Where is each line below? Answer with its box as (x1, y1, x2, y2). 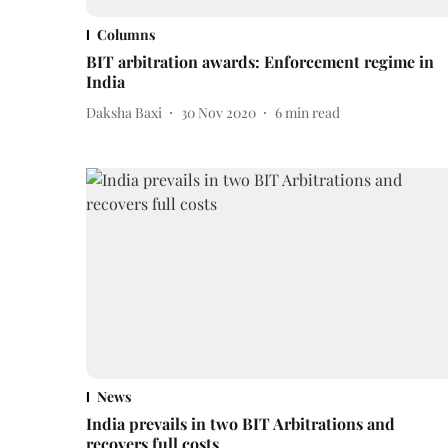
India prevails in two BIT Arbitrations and (86, 413, 395, 435)
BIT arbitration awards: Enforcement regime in (86, 51, 434, 73)
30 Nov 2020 (181, 102, 256, 122)
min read (285, 102, 340, 122)
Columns (97, 25, 155, 45)
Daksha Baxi (86, 102, 162, 122)
